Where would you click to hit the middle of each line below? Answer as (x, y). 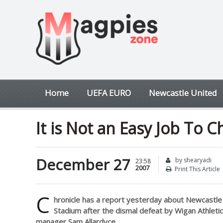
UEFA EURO (109, 93)
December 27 (83, 165)
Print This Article (197, 169)
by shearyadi (193, 160)
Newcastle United (183, 93)
